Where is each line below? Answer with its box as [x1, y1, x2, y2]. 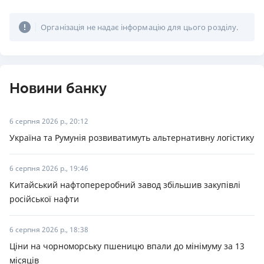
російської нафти [9, 193, 79, 204]
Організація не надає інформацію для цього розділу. [41, 22, 239, 32]
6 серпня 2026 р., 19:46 [9, 163, 88, 173]
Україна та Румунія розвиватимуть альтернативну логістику [9, 132, 254, 143]
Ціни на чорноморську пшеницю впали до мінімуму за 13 [9, 240, 245, 252]
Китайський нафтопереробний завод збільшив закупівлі [9, 179, 240, 190]
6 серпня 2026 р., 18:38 [9, 225, 88, 235]
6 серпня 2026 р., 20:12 [9, 116, 88, 126]
